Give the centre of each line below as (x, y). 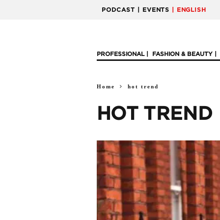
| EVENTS (153, 10)
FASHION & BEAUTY (182, 54)
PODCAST (118, 10)
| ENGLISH (189, 10)
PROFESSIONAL (121, 54)
